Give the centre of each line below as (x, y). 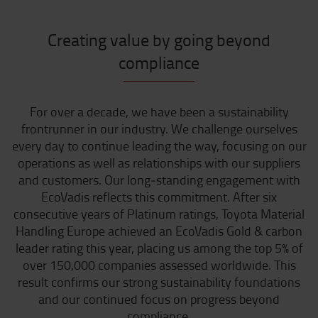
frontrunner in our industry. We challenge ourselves (159, 129)
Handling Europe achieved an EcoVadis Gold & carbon (159, 231)
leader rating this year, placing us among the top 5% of (159, 248)
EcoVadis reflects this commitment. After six (159, 197)
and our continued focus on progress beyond (159, 299)
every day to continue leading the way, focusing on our (159, 146)
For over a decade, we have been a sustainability (159, 112)
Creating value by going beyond (159, 40)
